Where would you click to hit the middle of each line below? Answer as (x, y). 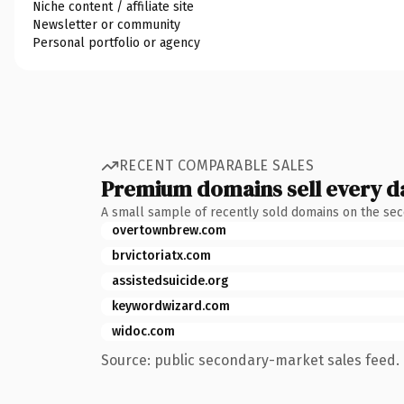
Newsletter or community (106, 24)
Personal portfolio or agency (116, 42)
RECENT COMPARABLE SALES (217, 165)
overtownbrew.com (169, 230)
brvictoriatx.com (161, 255)
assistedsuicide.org (170, 280)
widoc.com (143, 331)
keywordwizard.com (171, 306)
